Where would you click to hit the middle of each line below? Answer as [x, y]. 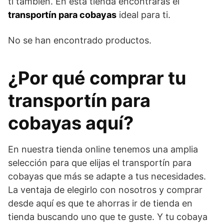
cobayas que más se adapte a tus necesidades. [107, 176]
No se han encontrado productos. [80, 40]
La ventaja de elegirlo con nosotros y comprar [105, 190]
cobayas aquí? [71, 123]
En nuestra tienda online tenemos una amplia [103, 149]
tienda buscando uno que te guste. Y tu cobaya [108, 217]
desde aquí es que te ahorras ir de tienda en [100, 203]
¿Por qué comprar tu [97, 78]
